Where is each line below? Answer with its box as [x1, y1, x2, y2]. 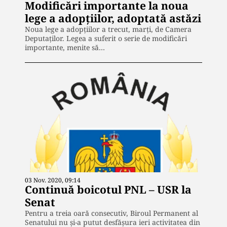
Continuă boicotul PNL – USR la [25, 182, 192, 197]
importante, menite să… [25, 42, 105, 52]
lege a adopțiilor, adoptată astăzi [25, 11, 201, 25]
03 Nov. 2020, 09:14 [25, 175, 81, 184]
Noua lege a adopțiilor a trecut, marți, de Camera [25, 24, 192, 34]
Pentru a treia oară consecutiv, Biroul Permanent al [25, 208, 198, 218]
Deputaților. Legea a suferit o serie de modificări [25, 33, 187, 43]
